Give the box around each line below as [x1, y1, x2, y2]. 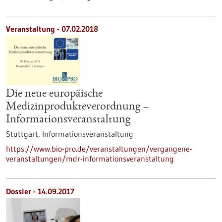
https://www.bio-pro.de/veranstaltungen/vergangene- [6, 144, 192, 154]
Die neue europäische [6, 88, 103, 100]
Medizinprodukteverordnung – [6, 101, 149, 113]
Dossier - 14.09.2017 [6, 186, 74, 196]
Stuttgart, [6, 129, 42, 139]
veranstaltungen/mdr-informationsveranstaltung [6, 154, 174, 164]
